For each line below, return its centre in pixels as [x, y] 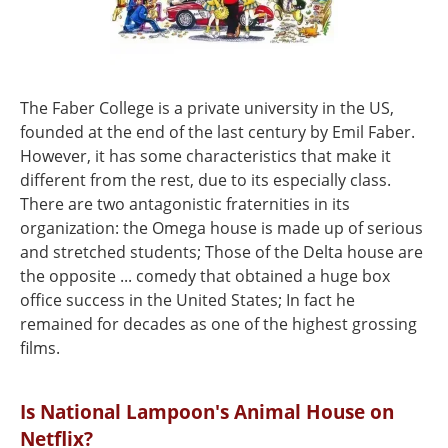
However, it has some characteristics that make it [205, 156]
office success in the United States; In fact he [187, 300]
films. [40, 348]
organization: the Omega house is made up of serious [221, 228]
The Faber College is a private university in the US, [207, 108]
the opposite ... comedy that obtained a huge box [205, 276]
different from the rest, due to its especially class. [205, 180]
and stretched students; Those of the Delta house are [221, 252]
